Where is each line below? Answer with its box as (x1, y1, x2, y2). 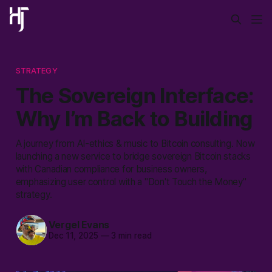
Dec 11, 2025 (48, 231, 98, 241)
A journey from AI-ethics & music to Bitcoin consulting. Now (15, 137, 255, 149)
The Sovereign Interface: (15, 82, 254, 108)
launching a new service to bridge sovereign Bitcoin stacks (15, 150, 251, 162)
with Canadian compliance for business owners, (15, 163, 207, 175)
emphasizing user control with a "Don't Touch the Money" (15, 175, 246, 188)
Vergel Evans (48, 219, 110, 231)
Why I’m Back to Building (15, 105, 253, 131)
